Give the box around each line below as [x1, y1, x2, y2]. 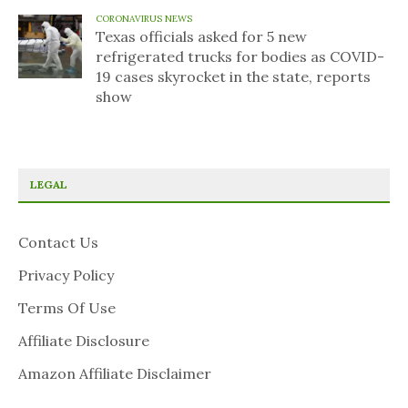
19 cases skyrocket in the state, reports [96, 66, 371, 86]
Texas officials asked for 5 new [96, 26, 307, 46]
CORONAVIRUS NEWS [96, 12, 192, 25]
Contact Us [18, 232, 98, 251]
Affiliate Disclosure [18, 331, 149, 350]
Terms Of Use [18, 298, 116, 317]
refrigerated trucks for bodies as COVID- [96, 46, 384, 66]
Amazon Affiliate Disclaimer [18, 363, 211, 382]
